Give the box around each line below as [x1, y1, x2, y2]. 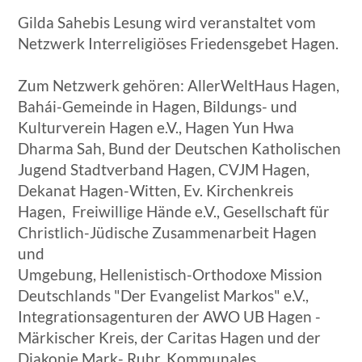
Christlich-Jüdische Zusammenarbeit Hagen [18, 223, 318, 242]
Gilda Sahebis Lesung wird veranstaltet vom [18, 13, 317, 32]
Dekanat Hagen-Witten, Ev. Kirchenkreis [18, 181, 294, 200]
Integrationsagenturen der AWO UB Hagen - [18, 307, 322, 326]
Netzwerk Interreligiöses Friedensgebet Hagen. [18, 34, 339, 53]
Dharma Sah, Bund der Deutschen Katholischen [18, 139, 342, 158]
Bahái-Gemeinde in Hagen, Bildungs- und [18, 97, 298, 116]
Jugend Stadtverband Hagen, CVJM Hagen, [18, 160, 310, 179]
